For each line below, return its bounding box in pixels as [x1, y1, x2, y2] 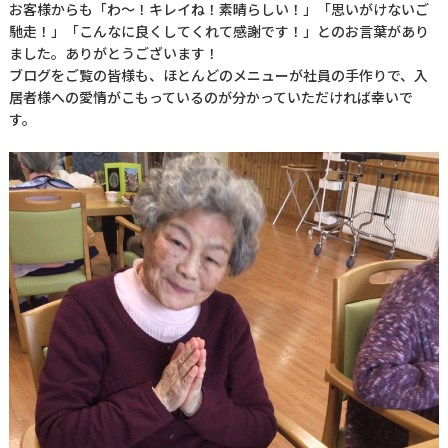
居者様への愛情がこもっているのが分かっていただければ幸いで [8, 87, 413, 108]
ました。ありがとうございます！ [8, 43, 219, 64]
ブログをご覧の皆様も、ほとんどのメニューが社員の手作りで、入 [8, 65, 428, 86]
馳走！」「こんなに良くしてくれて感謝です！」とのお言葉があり [8, 21, 429, 42]
